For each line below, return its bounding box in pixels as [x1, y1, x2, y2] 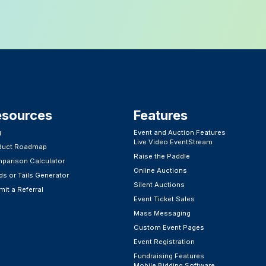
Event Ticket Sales [133, 195, 195, 204]
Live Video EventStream [133, 138, 213, 147]
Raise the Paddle [133, 152, 190, 161]
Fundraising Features [133, 252, 204, 261]
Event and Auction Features [133, 128, 226, 137]
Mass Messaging [133, 209, 191, 218]
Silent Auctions [133, 180, 185, 189]
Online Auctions [133, 166, 187, 175]
